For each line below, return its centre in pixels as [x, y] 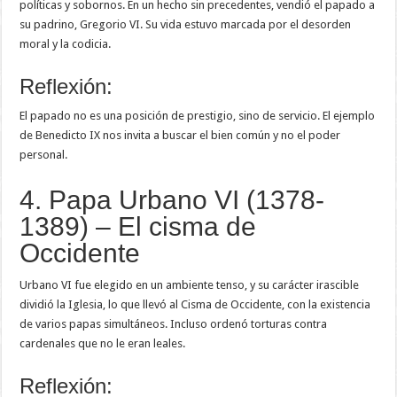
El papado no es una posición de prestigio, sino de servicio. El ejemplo [198, 116]
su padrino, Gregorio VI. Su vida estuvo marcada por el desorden [186, 25]
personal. [44, 155]
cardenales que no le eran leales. [103, 344]
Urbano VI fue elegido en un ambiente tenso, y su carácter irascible [190, 285]
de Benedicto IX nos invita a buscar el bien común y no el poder [180, 136]
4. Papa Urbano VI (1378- [172, 200]
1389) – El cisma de [138, 227]
